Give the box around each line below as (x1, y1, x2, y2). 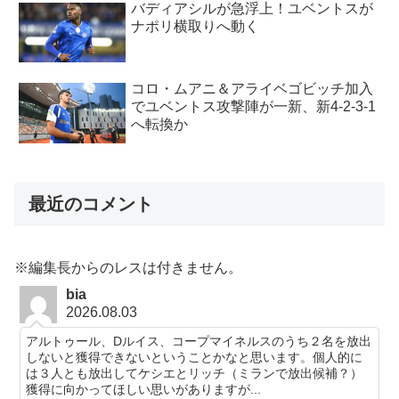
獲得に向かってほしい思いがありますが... (26, 381, 262, 396)
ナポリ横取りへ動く (131, 18, 260, 34)
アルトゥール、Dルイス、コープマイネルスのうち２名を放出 (26, 333, 372, 348)
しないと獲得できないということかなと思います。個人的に (26, 349, 363, 364)
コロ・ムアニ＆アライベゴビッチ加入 (131, 81, 374, 97)
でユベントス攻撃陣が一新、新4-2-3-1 (131, 99, 377, 115)
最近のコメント (28, 194, 153, 215)
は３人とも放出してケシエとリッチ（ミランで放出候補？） (26, 365, 363, 380)
